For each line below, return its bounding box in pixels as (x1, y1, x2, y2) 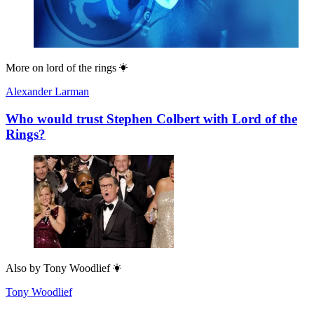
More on (6, 61, 43, 74)
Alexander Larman (6, 85, 89, 97)
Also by (6, 262, 41, 275)
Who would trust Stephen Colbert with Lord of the (6, 111, 297, 126)
